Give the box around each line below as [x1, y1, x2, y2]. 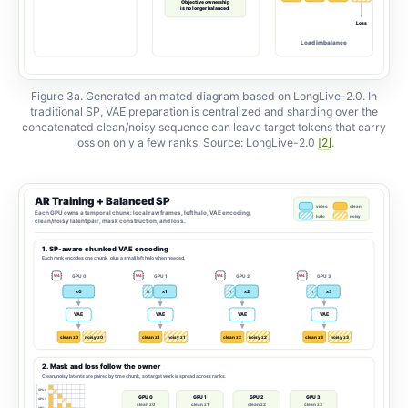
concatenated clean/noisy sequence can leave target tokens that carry [22, 119, 386, 134]
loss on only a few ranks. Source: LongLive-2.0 [74, 135, 318, 149]
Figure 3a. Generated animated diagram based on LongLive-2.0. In [31, 88, 377, 103]
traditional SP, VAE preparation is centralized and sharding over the [30, 104, 378, 118]
